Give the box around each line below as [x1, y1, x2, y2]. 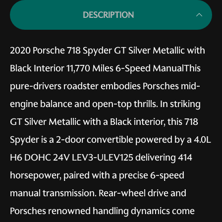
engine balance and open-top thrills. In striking [10, 97, 201, 110]
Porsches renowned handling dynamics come [10, 204, 195, 217]
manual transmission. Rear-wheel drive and [10, 186, 186, 199]
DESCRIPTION [82, 9, 134, 20]
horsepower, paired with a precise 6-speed [10, 168, 184, 181]
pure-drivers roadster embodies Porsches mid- [10, 79, 200, 92]
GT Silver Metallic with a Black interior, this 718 [10, 115, 198, 128]
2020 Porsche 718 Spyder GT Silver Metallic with [10, 44, 205, 56]
